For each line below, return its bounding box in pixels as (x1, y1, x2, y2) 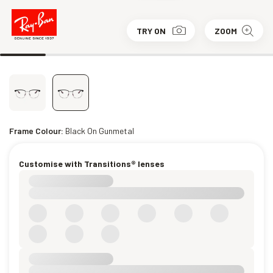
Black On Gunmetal (65, 126, 134, 136)
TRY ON (136, 25, 166, 36)
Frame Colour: (9, 126, 65, 136)
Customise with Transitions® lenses (19, 158, 165, 169)
